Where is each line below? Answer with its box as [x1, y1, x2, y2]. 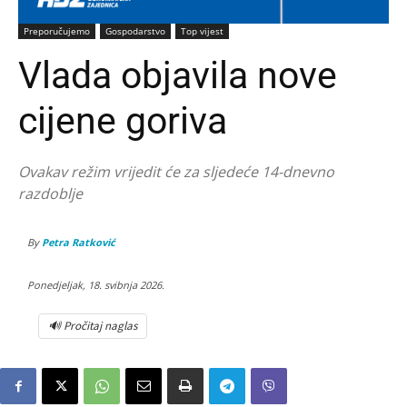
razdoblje [18, 183, 83, 203]
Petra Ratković [42, 234, 115, 249]
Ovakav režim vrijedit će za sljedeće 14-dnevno [18, 161, 334, 182]
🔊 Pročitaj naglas [48, 318, 137, 334]
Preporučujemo [24, 24, 90, 37]
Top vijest [181, 24, 223, 37]
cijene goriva [18, 98, 227, 143]
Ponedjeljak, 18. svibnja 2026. [27, 278, 164, 293]
